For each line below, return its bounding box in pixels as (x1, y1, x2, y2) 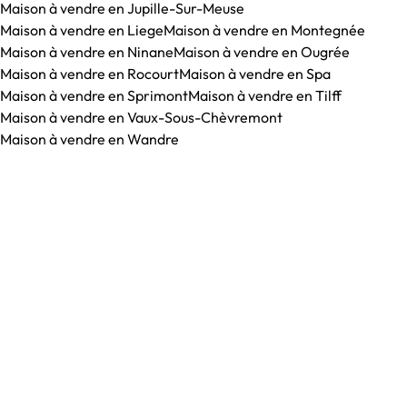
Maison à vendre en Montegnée (164, 21, 365, 40)
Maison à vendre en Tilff (188, 86, 342, 105)
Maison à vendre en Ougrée (174, 43, 350, 62)
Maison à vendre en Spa (179, 65, 331, 84)
